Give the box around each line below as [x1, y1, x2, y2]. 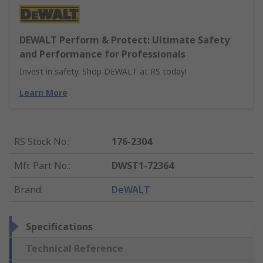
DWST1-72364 [112, 159, 174, 173]
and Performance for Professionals [19, 48, 186, 61]
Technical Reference [26, 242, 123, 255]
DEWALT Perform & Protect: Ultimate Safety [19, 33, 230, 47]
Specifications [26, 220, 93, 234]
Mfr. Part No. [14, 159, 69, 173]
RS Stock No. [14, 135, 68, 149]
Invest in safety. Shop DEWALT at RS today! [19, 66, 187, 77]
